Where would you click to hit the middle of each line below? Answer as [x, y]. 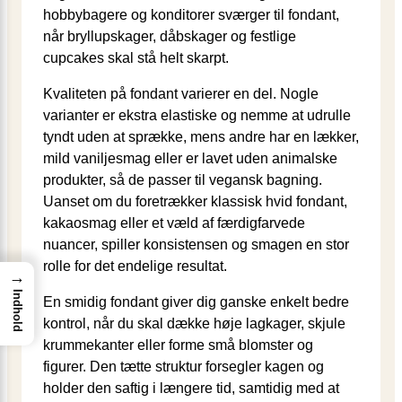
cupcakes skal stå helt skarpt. [136, 57]
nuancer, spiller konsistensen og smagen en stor [196, 244]
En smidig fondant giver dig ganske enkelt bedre [196, 301]
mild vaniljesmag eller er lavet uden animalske [190, 158]
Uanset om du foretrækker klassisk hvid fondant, [195, 201]
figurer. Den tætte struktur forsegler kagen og [184, 366]
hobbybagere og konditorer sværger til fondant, [191, 14]
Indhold [17, 310]
